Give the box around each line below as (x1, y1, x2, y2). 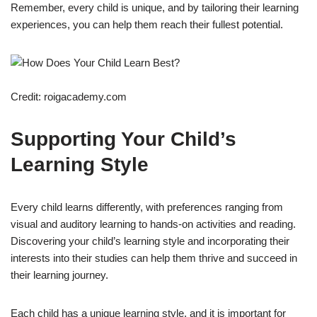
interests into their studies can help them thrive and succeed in (11, 251, 297, 264)
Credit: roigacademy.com (11, 90, 127, 103)
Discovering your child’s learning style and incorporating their (11, 234, 289, 247)
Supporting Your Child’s (11, 127, 236, 150)
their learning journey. (11, 268, 108, 281)
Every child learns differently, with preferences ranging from (11, 200, 283, 213)
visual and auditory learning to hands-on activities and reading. (11, 217, 296, 230)
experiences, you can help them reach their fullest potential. (11, 18, 283, 30)
